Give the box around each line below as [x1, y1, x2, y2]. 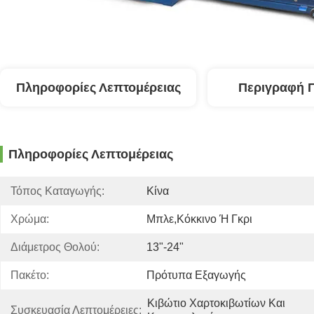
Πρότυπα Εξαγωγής [146, 269, 246, 281]
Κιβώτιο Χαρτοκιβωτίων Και [147, 297, 285, 309]
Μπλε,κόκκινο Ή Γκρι [146, 213, 252, 225]
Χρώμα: [11, 213, 49, 225]
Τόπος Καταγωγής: [11, 185, 104, 197]
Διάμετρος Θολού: [11, 241, 100, 253]
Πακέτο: [11, 269, 49, 281]
